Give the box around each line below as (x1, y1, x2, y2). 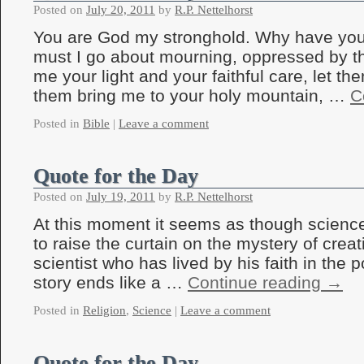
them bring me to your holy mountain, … (33, 86, 350, 105)
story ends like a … (33, 273, 188, 292)
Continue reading (188, 273, 326, 292)
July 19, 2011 (86, 190, 155, 203)
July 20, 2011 (86, 3, 155, 16)
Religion (83, 304, 126, 317)
